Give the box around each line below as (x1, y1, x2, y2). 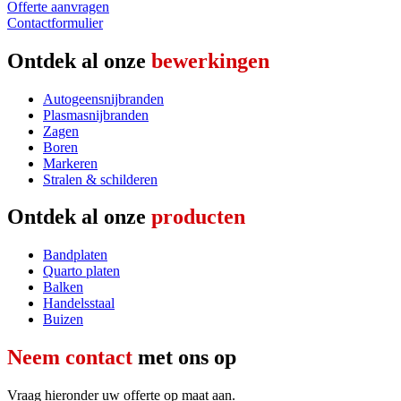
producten (151, 205, 245, 229)
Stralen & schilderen (43, 171, 158, 187)
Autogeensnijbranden (43, 90, 164, 107)
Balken (43, 279, 83, 295)
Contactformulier (7, 14, 103, 30)
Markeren (43, 155, 98, 171)
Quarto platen (43, 263, 120, 279)
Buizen (43, 311, 83, 328)
